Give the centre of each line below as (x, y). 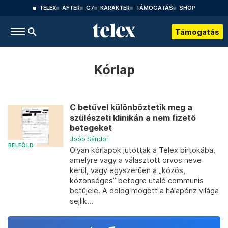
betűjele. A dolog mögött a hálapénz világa (144, 191)
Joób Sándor (89, 139)
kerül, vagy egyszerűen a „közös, (127, 170)
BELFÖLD (21, 145)
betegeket (91, 128)
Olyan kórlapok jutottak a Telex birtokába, (142, 150)
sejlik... (81, 201)
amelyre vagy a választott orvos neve (136, 160)
